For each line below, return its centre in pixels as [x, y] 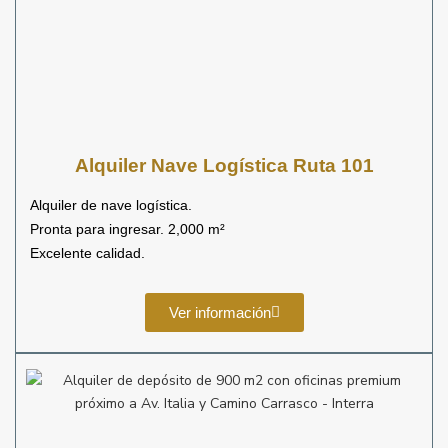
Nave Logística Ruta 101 [262, 165]
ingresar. [136, 229]
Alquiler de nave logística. [113, 205]
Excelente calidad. [87, 253]
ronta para [74, 229]
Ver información [219, 312]
